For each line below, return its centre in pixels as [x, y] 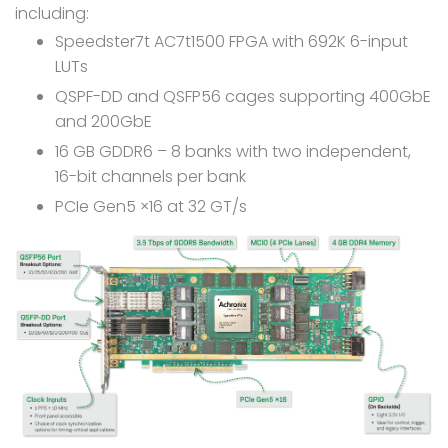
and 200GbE [103, 121]
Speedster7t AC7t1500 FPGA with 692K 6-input [231, 41]
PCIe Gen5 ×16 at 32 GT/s [151, 206]
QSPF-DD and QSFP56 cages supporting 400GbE [243, 96]
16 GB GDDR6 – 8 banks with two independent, [233, 151]
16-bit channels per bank [150, 176]
